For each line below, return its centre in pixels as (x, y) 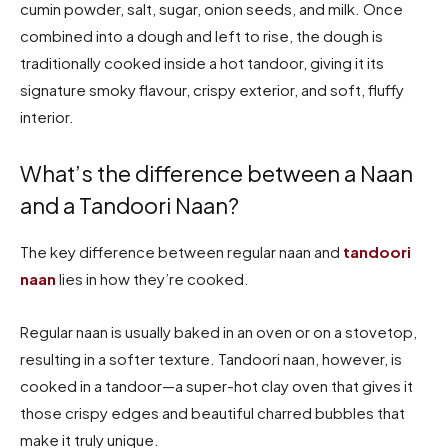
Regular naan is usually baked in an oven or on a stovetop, (218, 331)
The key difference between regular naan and (181, 251)
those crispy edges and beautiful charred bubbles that (212, 412)
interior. (47, 116)
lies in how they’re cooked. (152, 278)
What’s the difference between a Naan (216, 172)
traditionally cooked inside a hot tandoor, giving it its (202, 62)
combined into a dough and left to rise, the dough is (201, 35)
